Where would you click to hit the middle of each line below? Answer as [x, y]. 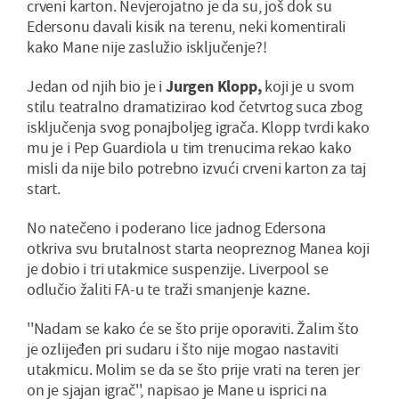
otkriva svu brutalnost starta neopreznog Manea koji [198, 248]
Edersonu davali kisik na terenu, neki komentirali [187, 27]
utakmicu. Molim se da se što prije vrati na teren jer [193, 370]
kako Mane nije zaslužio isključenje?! [147, 47]
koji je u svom [308, 86]
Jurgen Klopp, [213, 86]
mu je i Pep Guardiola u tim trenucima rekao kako [189, 148]
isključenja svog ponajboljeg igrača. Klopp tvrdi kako [198, 127]
